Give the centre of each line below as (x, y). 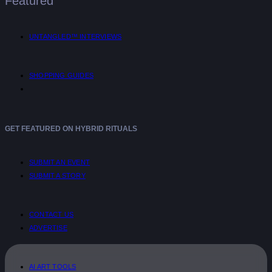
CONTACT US (51, 214)
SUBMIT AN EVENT (59, 162)
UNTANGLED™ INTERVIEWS (76, 36)
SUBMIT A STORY (57, 175)
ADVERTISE (48, 227)
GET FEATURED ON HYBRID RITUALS (71, 128)
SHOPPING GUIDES (61, 75)
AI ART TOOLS (53, 266)
